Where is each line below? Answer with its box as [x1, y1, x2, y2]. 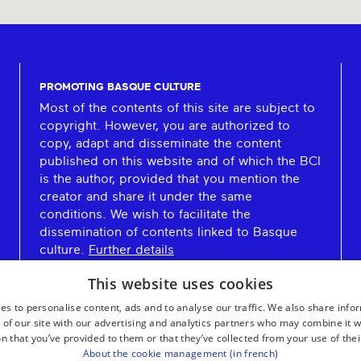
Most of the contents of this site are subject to [39, 102, 315, 115]
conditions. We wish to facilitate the [39, 208, 251, 222]
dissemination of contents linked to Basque [39, 226, 297, 239]
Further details [88, 243, 174, 257]
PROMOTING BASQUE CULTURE [39, 82, 201, 93]
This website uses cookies [87, 274, 274, 293]
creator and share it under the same [39, 190, 252, 204]
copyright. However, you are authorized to [39, 119, 290, 133]
